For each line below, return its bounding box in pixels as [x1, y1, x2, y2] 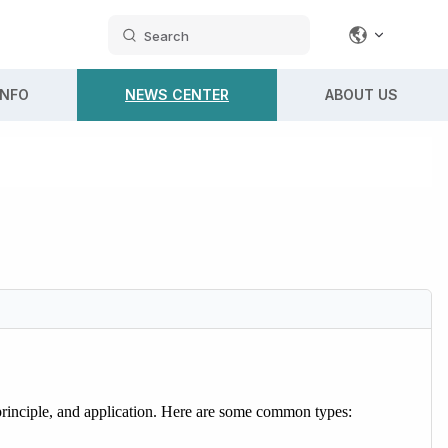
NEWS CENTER [125, 86, 229, 103]
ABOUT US [325, 86, 398, 103]
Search [144, 27, 189, 44]
